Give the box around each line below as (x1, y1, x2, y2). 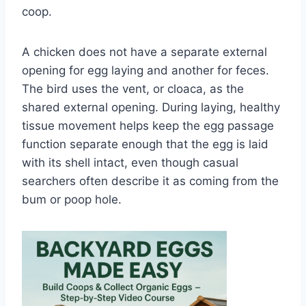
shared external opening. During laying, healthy (22, 100, 280, 114)
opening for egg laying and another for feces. (22, 63, 269, 77)
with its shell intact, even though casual (22, 155, 238, 169)
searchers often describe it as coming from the (22, 173, 279, 188)
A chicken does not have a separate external (22, 44, 267, 59)
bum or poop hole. (22, 192, 122, 206)
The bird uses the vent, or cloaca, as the (22, 81, 244, 96)
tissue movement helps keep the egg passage (22, 118, 274, 133)
